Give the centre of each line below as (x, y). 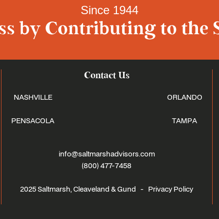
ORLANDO (185, 97)
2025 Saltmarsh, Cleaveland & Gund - (84, 189)
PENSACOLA (33, 120)
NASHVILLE (33, 97)
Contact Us (107, 75)
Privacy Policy (171, 189)
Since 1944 (109, 10)
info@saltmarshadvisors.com (107, 153)
